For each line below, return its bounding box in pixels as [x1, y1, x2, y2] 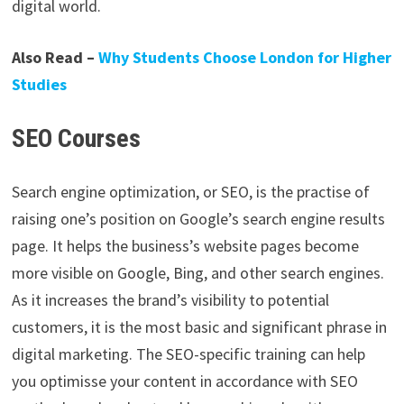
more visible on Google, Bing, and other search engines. [11, 262, 384, 284]
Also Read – [11, 47, 98, 69]
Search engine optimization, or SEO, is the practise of [11, 181, 370, 203]
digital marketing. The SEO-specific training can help [11, 344, 365, 365]
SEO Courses [11, 124, 141, 154]
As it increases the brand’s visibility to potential [11, 289, 329, 311]
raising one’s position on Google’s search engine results [11, 208, 385, 230]
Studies [11, 74, 67, 96]
